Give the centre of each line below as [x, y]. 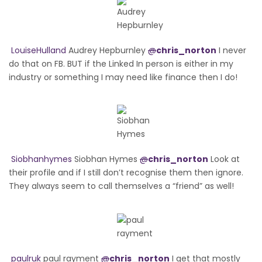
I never [231, 50]
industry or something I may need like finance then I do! [123, 77]
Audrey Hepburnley [107, 50]
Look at [224, 159]
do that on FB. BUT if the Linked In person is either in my [121, 63]
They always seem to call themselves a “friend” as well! [121, 186]
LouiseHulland [39, 50]
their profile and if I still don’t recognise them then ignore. [126, 172]
